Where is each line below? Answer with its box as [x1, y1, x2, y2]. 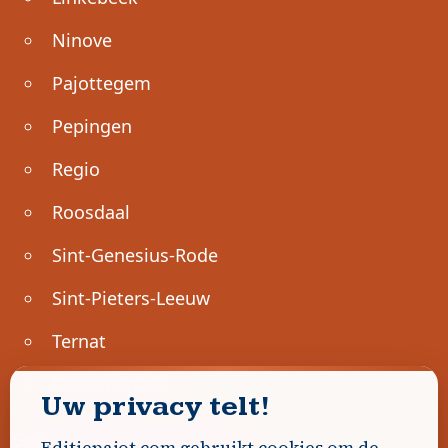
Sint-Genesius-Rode [52, 242, 218, 267]
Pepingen [52, 113, 132, 138]
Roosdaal [52, 199, 130, 224]
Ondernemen [52, 371, 164, 396]
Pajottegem [52, 70, 151, 95]
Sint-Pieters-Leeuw [52, 285, 210, 310]
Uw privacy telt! [40, 389, 270, 424]
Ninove [52, 27, 112, 52]
